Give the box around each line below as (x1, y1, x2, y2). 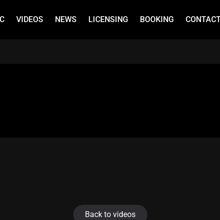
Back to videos (84, 210, 136, 219)
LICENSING (88, 15, 129, 24)
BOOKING (140, 15, 174, 24)
